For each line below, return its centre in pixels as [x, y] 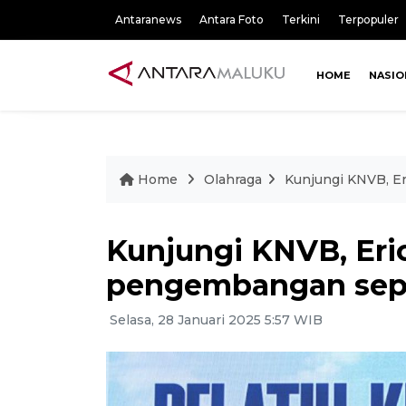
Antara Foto [232, 19]
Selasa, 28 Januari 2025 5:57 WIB [214, 319]
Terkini [301, 19]
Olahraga [233, 179]
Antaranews [148, 19]
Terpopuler [368, 19]
